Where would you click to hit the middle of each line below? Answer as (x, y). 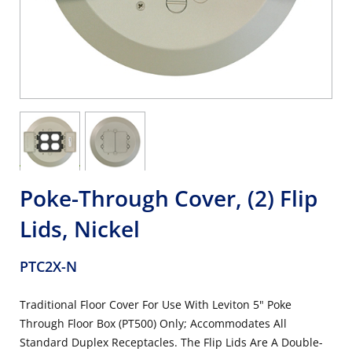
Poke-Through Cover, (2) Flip (169, 198)
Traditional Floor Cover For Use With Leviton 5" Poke (156, 304)
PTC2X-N (48, 266)
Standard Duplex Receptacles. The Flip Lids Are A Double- (171, 342)
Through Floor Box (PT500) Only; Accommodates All (153, 323)
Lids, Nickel (80, 229)
